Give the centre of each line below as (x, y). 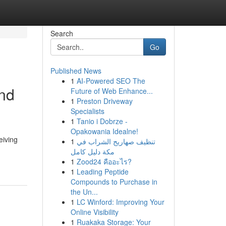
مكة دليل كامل (92, 151)
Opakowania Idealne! (104, 131)
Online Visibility (94, 212)
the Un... (84, 192)
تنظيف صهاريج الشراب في (116, 141)
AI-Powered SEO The (111, 81)
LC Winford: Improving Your (120, 202)
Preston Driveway (104, 101)
